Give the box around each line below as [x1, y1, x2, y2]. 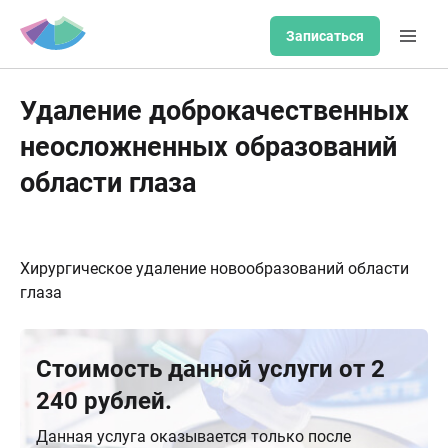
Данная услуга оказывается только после [36, 427, 351, 446]
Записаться [286, 28, 364, 44]
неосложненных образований [20, 131, 397, 163]
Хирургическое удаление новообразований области [20, 259, 409, 278]
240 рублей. [36, 387, 172, 415]
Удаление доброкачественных [20, 95, 409, 127]
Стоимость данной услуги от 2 [36, 355, 385, 383]
